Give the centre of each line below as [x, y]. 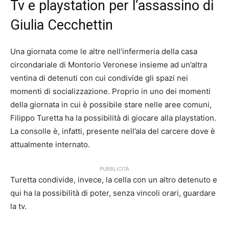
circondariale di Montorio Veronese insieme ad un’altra [109, 65]
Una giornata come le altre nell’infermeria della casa [104, 52]
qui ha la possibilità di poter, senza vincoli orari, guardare [113, 193]
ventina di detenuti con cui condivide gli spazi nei [99, 78]
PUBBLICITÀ [114, 169]
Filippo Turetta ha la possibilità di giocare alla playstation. [113, 118]
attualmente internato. [50, 145]
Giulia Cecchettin [62, 25]
